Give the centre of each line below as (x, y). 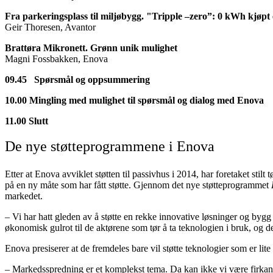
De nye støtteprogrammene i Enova (110, 146)
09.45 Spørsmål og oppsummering (77, 79)
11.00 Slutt (27, 121)
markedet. (24, 196)
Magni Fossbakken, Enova (56, 58)
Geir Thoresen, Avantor (50, 27)
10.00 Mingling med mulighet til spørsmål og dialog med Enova (134, 100)
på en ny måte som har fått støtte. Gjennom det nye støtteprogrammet (138, 185)
